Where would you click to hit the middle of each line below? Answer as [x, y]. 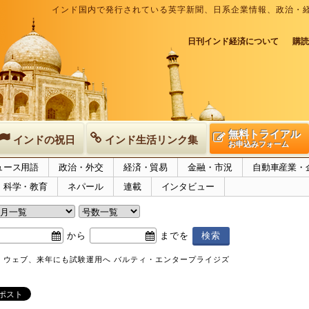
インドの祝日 [44, 140]
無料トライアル [265, 134]
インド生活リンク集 [151, 140]
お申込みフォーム [259, 144]
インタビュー [188, 187]
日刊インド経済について [233, 41]
